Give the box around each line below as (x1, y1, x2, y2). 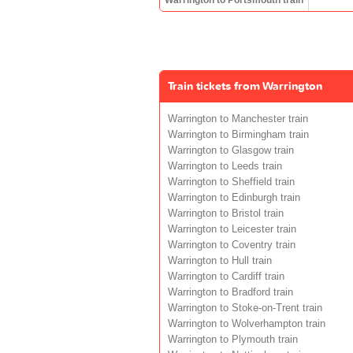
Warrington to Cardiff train (168, 270, 284, 282)
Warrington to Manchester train (168, 113, 308, 124)
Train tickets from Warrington (168, 78, 322, 94)
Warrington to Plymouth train (168, 333, 298, 345)
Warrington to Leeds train (168, 160, 282, 172)
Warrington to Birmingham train (168, 128, 309, 140)
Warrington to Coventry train (168, 239, 295, 251)
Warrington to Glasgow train (168, 144, 294, 156)
